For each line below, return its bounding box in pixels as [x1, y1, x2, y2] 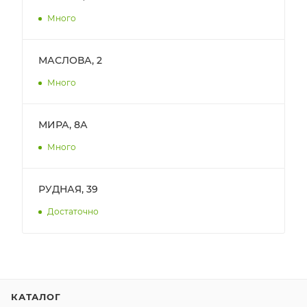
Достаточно [47, 206, 99, 217]
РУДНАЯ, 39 [38, 182, 98, 195]
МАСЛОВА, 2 [38, 53, 102, 66]
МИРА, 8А [38, 118, 88, 131]
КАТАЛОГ [11, 291, 61, 303]
